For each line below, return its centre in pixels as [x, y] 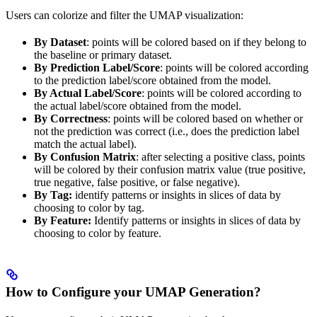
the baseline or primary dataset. [103, 54]
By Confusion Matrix [85, 156]
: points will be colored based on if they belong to [196, 42]
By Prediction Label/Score [97, 67]
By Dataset [60, 42]
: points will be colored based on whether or [205, 118]
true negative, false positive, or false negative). [137, 182]
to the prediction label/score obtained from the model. [152, 80]
